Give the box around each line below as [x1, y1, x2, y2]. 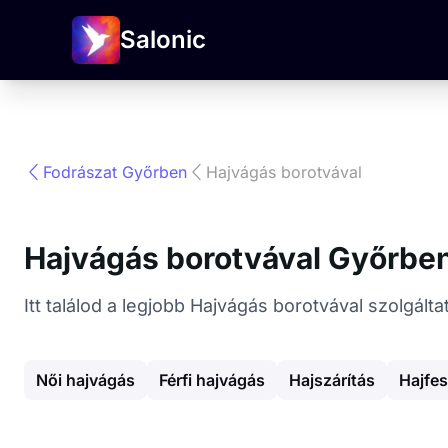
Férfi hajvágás [159, 370, 265, 390]
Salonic [120, 25, 206, 54]
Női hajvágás [36, 370, 135, 390]
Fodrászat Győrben [43, 162, 188, 182]
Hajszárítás [289, 370, 375, 390]
